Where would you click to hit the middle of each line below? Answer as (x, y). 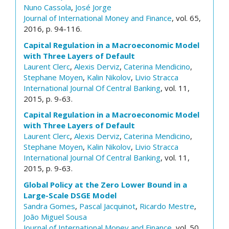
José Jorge (93, 7)
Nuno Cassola (47, 7)
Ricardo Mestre (167, 206)
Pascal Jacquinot (107, 206)
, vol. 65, (186, 18)
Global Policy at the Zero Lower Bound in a (105, 184)
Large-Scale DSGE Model (70, 195)
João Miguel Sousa (55, 216)
